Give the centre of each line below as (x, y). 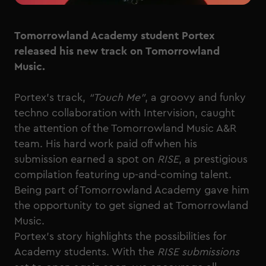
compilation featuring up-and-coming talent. (123, 175)
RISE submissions (198, 252)
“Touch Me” (117, 98)
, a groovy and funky (195, 98)
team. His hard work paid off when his (106, 144)
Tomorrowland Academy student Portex (115, 36)
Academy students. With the (86, 252)
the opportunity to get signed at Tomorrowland (131, 206)
